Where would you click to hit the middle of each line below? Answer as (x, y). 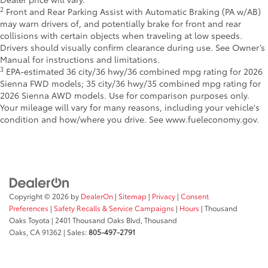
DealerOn (97, 196)
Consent (195, 196)
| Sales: (75, 232)
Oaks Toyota (29, 220)
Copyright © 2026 (40, 196)
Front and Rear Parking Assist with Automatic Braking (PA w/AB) (132, 12)
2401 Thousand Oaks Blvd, (98, 220)
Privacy (164, 196)
